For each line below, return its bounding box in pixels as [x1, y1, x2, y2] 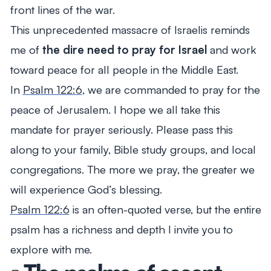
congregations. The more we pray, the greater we [10, 162, 255, 176]
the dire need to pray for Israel [42, 42, 210, 56]
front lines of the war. [10, 2, 115, 16]
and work [209, 42, 256, 56]
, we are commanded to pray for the [82, 82, 260, 96]
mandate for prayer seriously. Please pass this [10, 122, 233, 136]
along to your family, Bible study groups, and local [10, 142, 256, 156]
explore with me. [10, 241, 92, 256]
